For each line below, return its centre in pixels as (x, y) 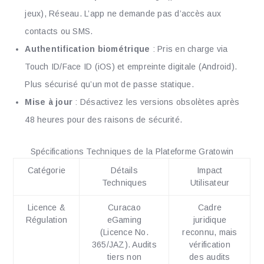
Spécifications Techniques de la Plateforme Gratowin (132, 152)
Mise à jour (49, 102)
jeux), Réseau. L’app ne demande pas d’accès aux (123, 14)
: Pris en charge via (189, 49)
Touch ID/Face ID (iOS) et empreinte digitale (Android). (131, 67)
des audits (210, 257)
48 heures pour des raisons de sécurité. (104, 120)
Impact (210, 171)
